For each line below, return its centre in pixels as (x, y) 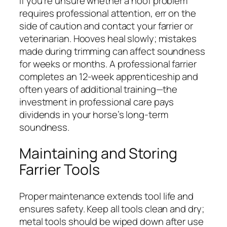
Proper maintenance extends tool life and (106, 196)
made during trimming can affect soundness (112, 51)
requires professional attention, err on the (108, 13)
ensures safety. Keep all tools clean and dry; (112, 209)
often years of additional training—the (99, 89)
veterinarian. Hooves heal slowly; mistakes (108, 38)
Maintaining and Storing (98, 154)
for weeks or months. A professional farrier (108, 64)
